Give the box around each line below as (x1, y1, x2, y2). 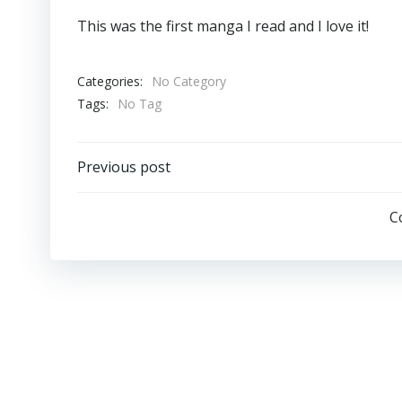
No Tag (118, 95, 162, 112)
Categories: (77, 72, 143, 90)
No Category (152, 73, 226, 90)
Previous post (77, 157, 170, 177)
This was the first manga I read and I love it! (77, 16, 369, 36)
